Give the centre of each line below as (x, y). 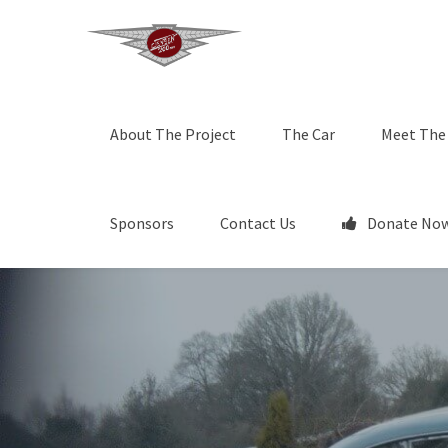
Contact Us (258, 223)
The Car (308, 134)
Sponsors (142, 223)
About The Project (173, 134)
